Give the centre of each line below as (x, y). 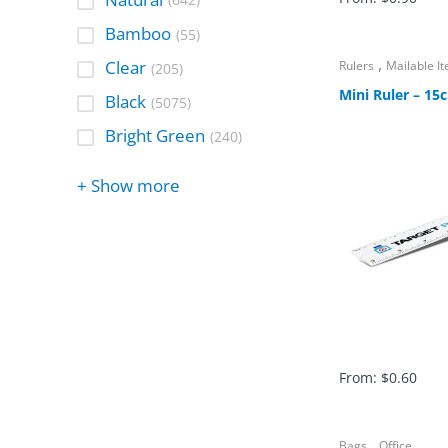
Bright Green (155, 136)
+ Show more (129, 186)
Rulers (357, 66)
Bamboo (138, 33)
